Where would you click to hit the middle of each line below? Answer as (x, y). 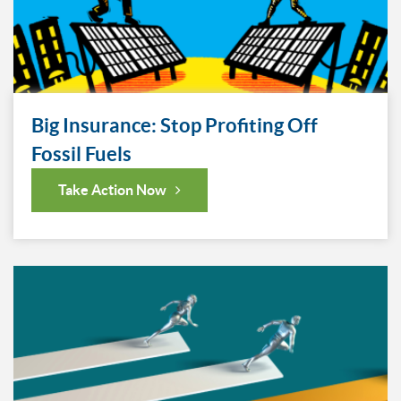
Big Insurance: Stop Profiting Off (175, 125)
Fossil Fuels (81, 154)
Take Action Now (112, 190)
